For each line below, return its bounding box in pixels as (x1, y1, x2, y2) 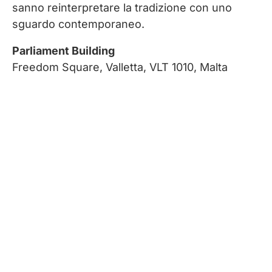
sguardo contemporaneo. (12, 18, 144, 31)
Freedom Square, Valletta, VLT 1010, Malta (12, 61, 228, 74)
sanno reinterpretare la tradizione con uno (12, 1, 232, 15)
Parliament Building (12, 44, 115, 58)
